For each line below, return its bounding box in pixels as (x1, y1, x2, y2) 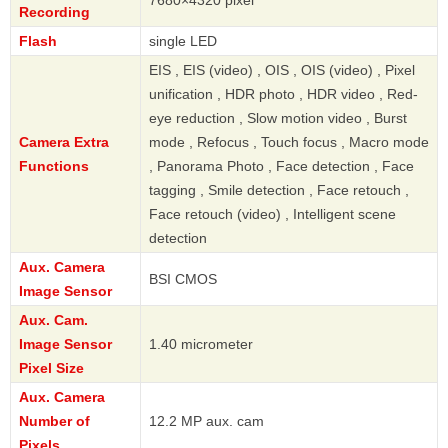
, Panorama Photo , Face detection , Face (149, 157, 414, 174)
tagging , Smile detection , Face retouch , (149, 181, 409, 198)
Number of (19, 412, 90, 429)
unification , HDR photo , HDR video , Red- (149, 85, 418, 102)
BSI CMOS (149, 270, 217, 287)
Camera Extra (19, 133, 109, 150)
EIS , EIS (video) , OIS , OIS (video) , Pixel (149, 61, 415, 78)
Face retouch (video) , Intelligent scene (149, 205, 396, 222)
